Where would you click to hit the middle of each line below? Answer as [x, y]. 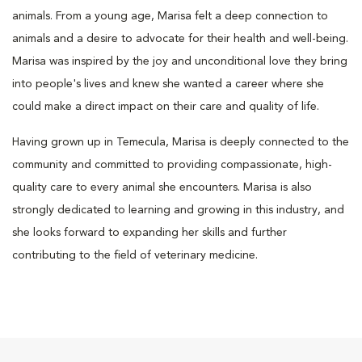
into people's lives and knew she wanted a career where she [168, 84]
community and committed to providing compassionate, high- [172, 164]
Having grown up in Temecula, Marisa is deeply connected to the [181, 142]
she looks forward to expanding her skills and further [149, 232]
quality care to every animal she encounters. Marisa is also [162, 187]
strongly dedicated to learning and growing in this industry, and [178, 210]
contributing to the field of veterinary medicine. [135, 255]
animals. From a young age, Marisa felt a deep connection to [170, 16]
